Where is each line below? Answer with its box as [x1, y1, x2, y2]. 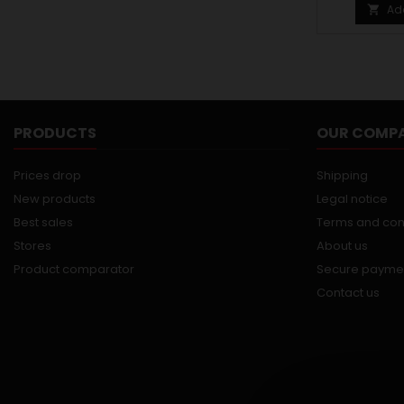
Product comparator [14, 261, 134, 278]
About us [317, 237, 368, 254]
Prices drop [14, 167, 81, 184]
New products [14, 190, 96, 207]
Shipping [317, 167, 368, 184]
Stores [14, 237, 51, 254]
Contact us [317, 284, 380, 301]
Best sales [14, 214, 73, 231]
